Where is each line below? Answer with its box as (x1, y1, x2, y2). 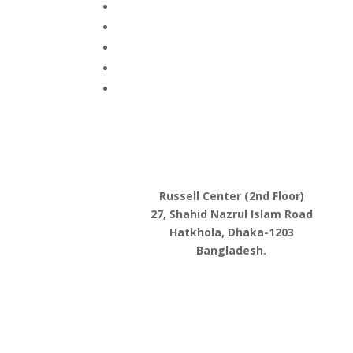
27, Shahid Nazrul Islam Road (150, 206, 313, 221)
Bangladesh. (196, 243, 267, 258)
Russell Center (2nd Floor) (158, 188, 304, 203)
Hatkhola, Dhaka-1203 (169, 225, 294, 240)
